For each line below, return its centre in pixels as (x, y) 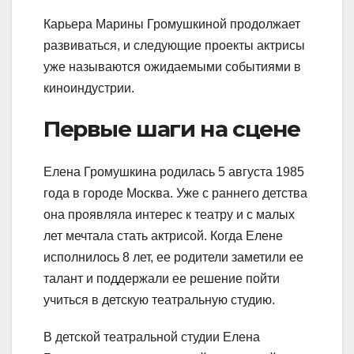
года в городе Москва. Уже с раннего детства (175, 193)
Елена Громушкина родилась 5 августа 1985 (174, 171)
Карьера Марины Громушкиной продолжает (172, 24)
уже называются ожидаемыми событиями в (172, 67)
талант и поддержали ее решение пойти (162, 278)
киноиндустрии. (89, 88)
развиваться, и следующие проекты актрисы (174, 46)
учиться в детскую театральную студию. (159, 299)
